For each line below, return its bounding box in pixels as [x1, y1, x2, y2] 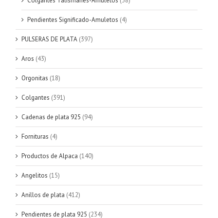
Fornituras [21, 132, 49, 141]
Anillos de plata [21, 191, 65, 200]
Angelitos [21, 171, 48, 180]
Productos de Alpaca [21, 152, 78, 161]
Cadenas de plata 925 [21, 113, 81, 122]
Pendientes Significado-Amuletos [27, 16, 118, 24]
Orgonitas [21, 74, 48, 83]
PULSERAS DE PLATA [21, 35, 77, 44]
